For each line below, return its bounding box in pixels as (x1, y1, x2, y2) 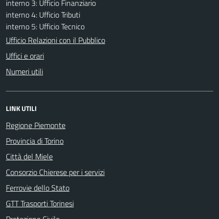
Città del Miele (6, 150, 53, 162)
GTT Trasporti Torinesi (6, 197, 74, 209)
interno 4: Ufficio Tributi (6, 8, 80, 21)
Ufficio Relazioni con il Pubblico (6, 34, 105, 46)
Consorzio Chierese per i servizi (6, 166, 105, 178)
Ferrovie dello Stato (6, 181, 69, 194)
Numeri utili (6, 65, 43, 77)
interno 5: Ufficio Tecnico (6, 20, 85, 32)
